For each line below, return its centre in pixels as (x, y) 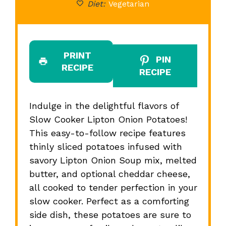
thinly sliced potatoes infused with (105, 146)
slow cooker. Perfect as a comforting (109, 201)
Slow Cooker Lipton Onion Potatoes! (108, 119)
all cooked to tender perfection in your (113, 187)
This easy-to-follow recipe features (107, 133)
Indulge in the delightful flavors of (104, 105)
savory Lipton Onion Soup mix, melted (113, 160)
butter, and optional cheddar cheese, (109, 174)
